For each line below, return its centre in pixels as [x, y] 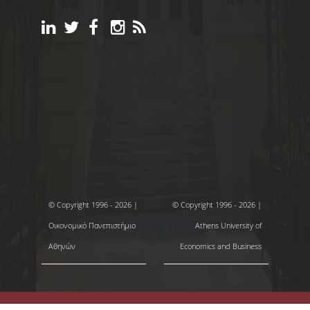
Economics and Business [221, 246]
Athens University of [228, 226]
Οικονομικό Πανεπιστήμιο [92, 226]
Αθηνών [62, 246]
